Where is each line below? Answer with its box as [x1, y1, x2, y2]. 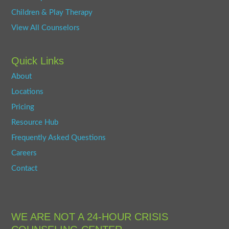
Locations [11, 88, 44, 96]
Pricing [11, 103, 35, 111]
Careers [11, 149, 37, 157]
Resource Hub [11, 119, 59, 127]
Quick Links [11, 55, 64, 67]
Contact [11, 165, 38, 173]
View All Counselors [11, 24, 80, 32]
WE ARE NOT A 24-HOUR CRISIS [11, 211, 169, 223]
